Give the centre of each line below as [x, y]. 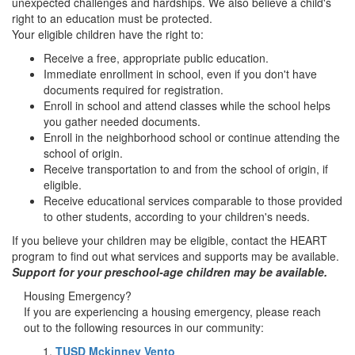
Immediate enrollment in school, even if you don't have [180, 73]
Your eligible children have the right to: [108, 34]
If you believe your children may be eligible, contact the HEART [170, 240]
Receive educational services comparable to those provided [193, 200]
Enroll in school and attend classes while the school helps [187, 105]
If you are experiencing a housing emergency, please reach [172, 311]
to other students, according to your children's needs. [177, 216]
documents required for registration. [134, 89]
